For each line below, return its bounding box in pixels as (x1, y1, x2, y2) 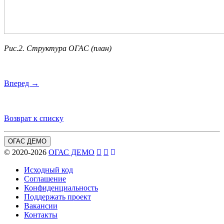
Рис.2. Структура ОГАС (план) (4, 43, 111, 52)
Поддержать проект (24, 192, 91, 201)
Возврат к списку (4, 113, 63, 122)
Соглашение (24, 174, 66, 183)
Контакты (24, 210, 57, 219)
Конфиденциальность (24, 183, 98, 192)
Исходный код (24, 165, 73, 174)
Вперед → (4, 78, 39, 87)
